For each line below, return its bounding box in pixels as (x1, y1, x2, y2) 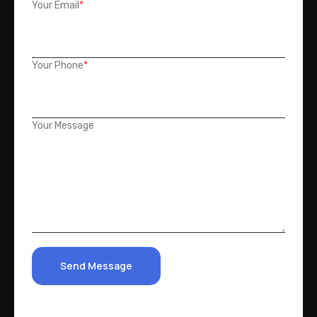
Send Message (60, 259, 132, 272)
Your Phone (32, 59, 83, 71)
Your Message (32, 120, 94, 132)
